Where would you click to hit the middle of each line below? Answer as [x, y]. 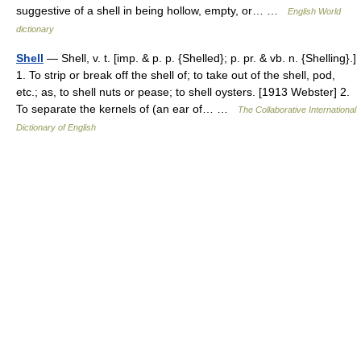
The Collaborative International [297, 110]
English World [314, 11]
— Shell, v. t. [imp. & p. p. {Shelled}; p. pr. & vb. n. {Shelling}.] [200, 58]
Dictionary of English [56, 127]
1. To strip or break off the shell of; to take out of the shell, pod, [176, 75]
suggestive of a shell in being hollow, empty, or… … [152, 10]
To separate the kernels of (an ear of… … [127, 109]
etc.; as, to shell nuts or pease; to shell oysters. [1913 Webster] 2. [183, 92]
